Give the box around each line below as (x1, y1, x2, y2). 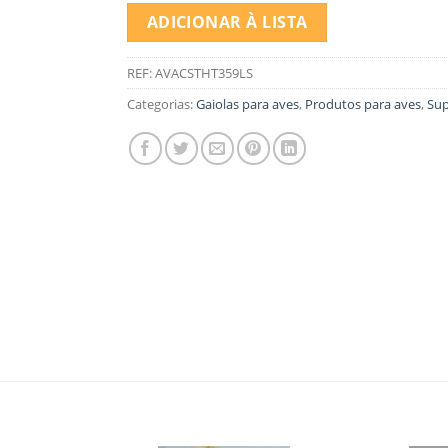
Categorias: (127, 95, 196, 114)
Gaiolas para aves (196, 95, 299, 114)
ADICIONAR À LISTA (146, 10, 308, 33)
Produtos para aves (305, 95, 421, 114)
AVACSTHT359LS (155, 64, 253, 83)
